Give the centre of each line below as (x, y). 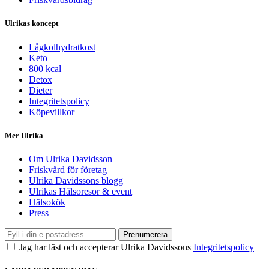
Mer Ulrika (24, 135)
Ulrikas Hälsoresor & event (80, 191)
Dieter (41, 90)
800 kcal (45, 68)
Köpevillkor (52, 112)
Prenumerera (145, 234)
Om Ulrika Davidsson (71, 159)
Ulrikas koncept (32, 23)
